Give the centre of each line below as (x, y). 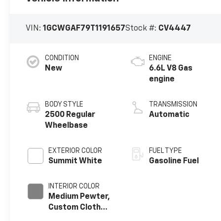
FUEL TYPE (166, 151)
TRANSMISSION (173, 105)
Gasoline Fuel (174, 162)
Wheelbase (67, 126)
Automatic (169, 115)
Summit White (75, 162)
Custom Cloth (75, 208)
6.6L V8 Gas (171, 69)
